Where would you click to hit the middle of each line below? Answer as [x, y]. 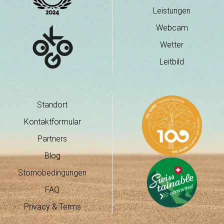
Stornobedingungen [52, 173]
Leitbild [172, 62]
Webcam [172, 28]
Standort [52, 105]
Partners [52, 139]
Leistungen [172, 11]
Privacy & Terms [52, 207]
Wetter [172, 45]
